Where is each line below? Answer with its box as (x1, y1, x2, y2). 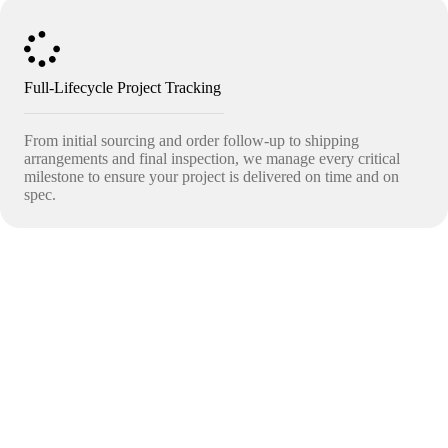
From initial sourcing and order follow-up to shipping (24, 132, 359, 149)
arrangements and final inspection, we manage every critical (24, 150, 400, 167)
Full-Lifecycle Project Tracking (24, 79, 221, 96)
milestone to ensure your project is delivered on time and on (24, 168, 399, 185)
